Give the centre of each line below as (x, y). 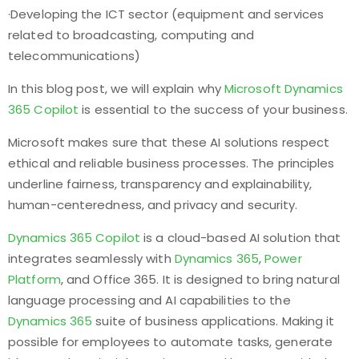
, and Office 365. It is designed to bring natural (200, 279)
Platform (34, 279)
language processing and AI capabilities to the (149, 300)
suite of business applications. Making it (214, 321)
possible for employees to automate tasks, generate (171, 342)
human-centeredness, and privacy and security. (153, 205)
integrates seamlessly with (91, 258)
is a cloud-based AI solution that (241, 238)
